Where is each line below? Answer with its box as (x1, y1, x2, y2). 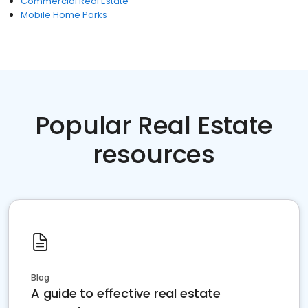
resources (92, 137, 216, 172)
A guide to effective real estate (31, 285, 221, 302)
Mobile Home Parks (21, 8, 107, 21)
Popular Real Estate (35, 108, 273, 143)
